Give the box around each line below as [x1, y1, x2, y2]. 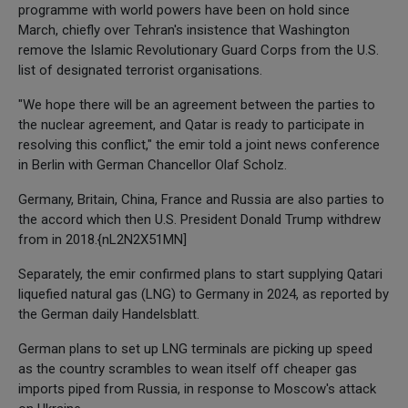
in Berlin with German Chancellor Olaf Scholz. [18, 156, 287, 173]
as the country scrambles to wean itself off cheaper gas [18, 360, 357, 377]
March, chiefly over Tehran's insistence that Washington [18, 21, 350, 38]
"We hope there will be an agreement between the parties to [18, 96, 375, 113]
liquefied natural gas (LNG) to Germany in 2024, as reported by [18, 285, 389, 302]
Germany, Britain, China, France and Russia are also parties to [18, 190, 384, 208]
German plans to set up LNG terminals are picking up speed [18, 340, 372, 357]
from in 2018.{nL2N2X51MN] [18, 230, 187, 248]
